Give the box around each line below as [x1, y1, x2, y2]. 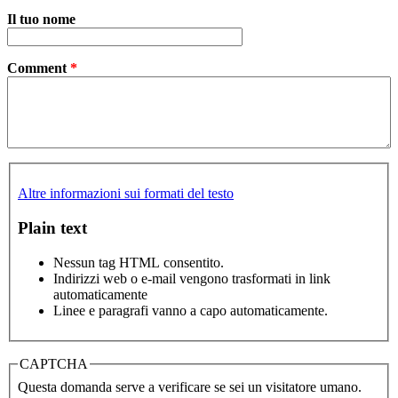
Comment [7, 60, 70, 76]
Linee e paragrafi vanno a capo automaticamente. [53, 302, 328, 318]
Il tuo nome [7, 12, 76, 28]
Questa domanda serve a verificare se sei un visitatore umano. [18, 378, 362, 394]
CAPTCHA [20, 355, 88, 371]
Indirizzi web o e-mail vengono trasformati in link [53, 270, 330, 286]
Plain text [18, 218, 87, 237]
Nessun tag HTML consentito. [53, 254, 224, 270]
